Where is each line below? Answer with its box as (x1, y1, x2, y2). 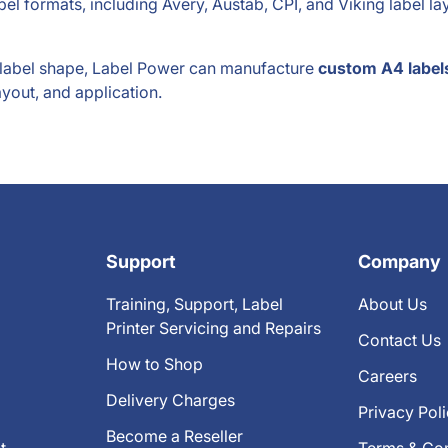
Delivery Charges (106, 390, 235, 410)
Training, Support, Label (106, 294, 283, 314)
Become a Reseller (106, 426, 243, 446)
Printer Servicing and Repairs (106, 318, 321, 338)
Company (358, 251, 441, 272)
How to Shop (106, 354, 203, 374)
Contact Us (358, 330, 441, 350)
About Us (358, 294, 427, 314)
